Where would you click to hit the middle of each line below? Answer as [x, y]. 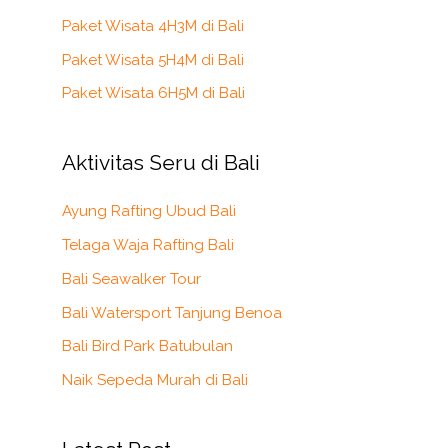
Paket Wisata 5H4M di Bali [153, 59]
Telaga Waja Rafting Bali [148, 245]
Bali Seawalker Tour [131, 278]
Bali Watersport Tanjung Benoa [172, 312]
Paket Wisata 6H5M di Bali [153, 93]
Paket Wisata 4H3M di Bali [153, 25]
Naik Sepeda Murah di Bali [155, 380]
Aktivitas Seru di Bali [161, 163]
